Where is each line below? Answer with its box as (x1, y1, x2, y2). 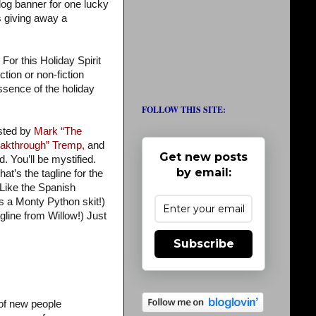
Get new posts (159, 150, 248, 164)
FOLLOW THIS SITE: (142, 104, 226, 116)
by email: (176, 166, 231, 179)
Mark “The (33, 126, 82, 138)
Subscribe (173, 237, 234, 250)
